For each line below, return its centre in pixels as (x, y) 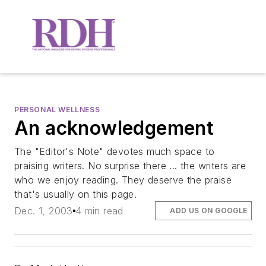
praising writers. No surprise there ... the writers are (130, 165)
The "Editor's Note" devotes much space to (115, 151)
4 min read (99, 210)
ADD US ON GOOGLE (209, 210)
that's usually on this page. (76, 194)
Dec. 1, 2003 (44, 210)
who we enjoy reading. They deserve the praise (123, 180)
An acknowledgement (114, 128)
